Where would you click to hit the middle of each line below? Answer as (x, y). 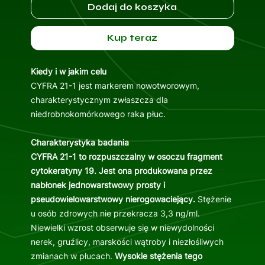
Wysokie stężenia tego (158, 256)
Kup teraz (132, 38)
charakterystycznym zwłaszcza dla (99, 100)
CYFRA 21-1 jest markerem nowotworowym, (115, 86)
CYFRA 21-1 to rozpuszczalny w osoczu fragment (126, 157)
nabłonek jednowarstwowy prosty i (98, 185)
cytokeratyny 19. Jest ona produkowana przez (121, 171)
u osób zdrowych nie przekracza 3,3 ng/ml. (115, 214)
